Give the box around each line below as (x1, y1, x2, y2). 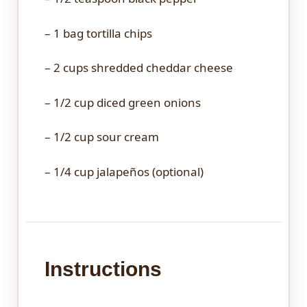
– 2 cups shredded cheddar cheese (44, 60, 233, 76)
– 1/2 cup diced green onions (44, 94, 201, 110)
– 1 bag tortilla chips (44, 25, 152, 41)
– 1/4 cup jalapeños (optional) (44, 163, 204, 180)
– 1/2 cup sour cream (44, 129, 159, 145)
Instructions (44, 258, 162, 281)
